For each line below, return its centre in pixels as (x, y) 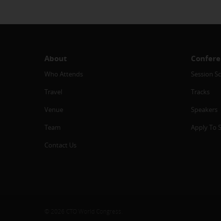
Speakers (204, 109)
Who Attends (64, 74)
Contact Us (60, 145)
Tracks (200, 92)
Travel (53, 92)
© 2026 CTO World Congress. (84, 211)
